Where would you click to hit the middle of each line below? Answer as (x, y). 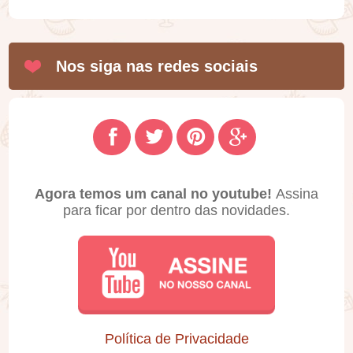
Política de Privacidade (176, 338)
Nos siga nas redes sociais (157, 66)
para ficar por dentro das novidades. (176, 210)
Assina (297, 193)
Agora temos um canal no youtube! (155, 193)
